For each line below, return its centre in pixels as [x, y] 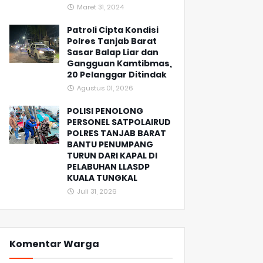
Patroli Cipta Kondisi [113, 30]
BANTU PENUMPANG [110, 144]
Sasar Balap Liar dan [113, 52]
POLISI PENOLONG [105, 111]
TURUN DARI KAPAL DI [112, 155]
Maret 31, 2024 [100, 7]
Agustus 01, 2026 [105, 88]
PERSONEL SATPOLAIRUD [119, 122]
